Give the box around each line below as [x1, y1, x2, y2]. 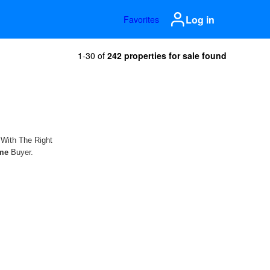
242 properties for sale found [107, 49, 227, 61]
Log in [186, 12, 215, 27]
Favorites [124, 13, 159, 25]
